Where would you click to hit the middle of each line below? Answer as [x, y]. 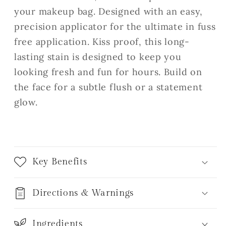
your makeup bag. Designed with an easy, [109, 12]
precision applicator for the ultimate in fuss [115, 27]
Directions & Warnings [83, 193]
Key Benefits [60, 162]
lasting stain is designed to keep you [98, 57]
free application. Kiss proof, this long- [102, 42]
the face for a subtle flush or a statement [108, 87]
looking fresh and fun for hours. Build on [108, 72]
